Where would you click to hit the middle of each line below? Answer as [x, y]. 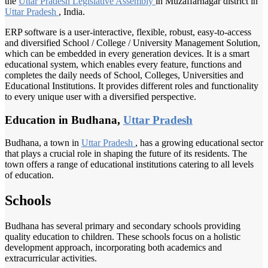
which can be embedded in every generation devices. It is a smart [127, 53]
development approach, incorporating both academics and [113, 248]
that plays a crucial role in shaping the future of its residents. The [126, 154]
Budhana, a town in [43, 143]
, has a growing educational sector [199, 143]
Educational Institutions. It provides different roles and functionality [132, 86]
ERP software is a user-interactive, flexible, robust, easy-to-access [128, 32]
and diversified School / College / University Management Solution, [133, 42]
